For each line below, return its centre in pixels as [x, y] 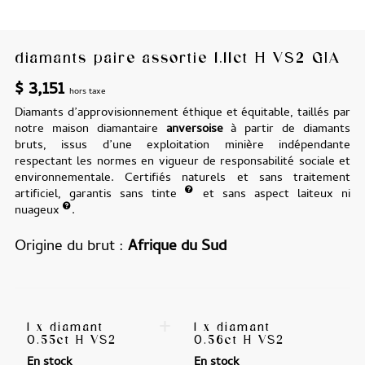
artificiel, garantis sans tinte [100, 195]
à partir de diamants [287, 130]
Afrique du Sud [177, 248]
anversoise [194, 130]
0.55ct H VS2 [71, 340]
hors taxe [87, 92]
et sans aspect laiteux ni [273, 195]
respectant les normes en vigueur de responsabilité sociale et [182, 163]
